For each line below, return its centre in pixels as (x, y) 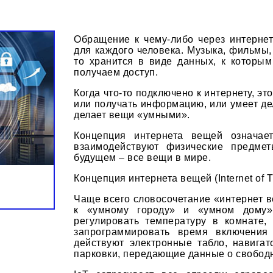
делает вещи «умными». (132, 115)
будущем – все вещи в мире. (143, 157)
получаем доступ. (116, 72)
